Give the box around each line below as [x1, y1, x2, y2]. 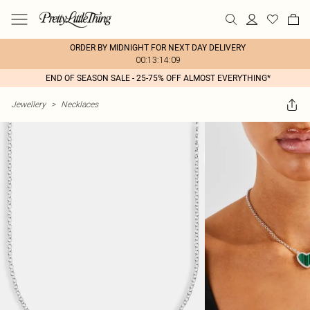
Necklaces [61, 99, 98, 109]
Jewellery [11, 99, 46, 109]
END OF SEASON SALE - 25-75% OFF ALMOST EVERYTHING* [45, 73, 271, 83]
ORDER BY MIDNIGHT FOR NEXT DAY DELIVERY [70, 43, 246, 53]
